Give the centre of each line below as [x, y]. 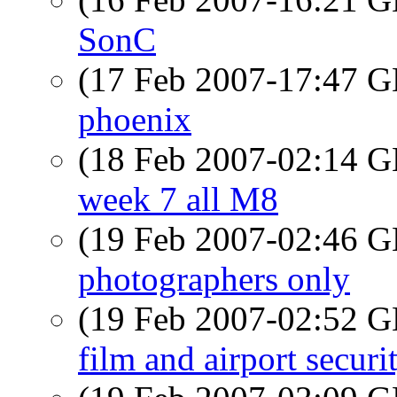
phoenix [135, 119]
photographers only [214, 279]
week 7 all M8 [178, 199]
